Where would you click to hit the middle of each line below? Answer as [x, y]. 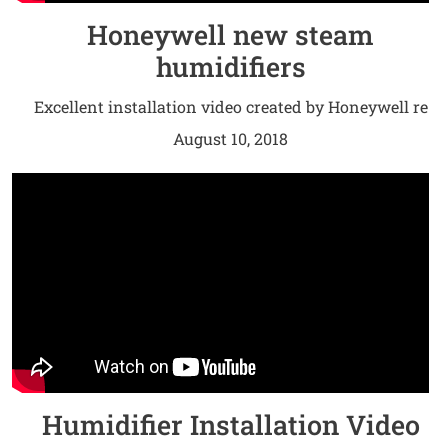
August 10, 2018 [231, 139]
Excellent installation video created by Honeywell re [230, 107]
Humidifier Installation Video [230, 425]
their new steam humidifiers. [231, 135]
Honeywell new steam [231, 35]
